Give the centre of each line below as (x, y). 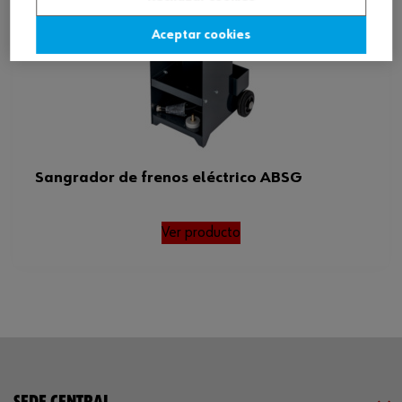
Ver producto (201, 233)
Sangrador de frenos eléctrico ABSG (169, 178)
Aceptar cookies (201, 35)
